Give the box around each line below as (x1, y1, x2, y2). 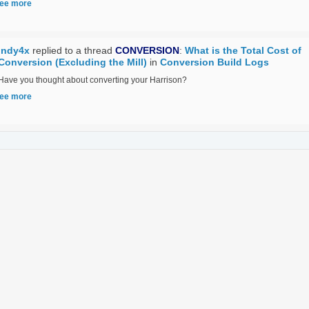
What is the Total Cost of (185, 45, 301, 56)
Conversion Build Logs (160, 57, 269, 68)
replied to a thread (30, 45, 115, 56)
